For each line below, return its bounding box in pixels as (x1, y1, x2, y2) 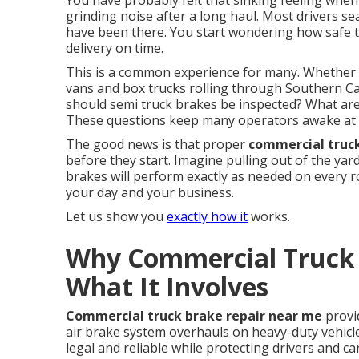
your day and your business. (66, 184, 234, 201)
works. (248, 208, 290, 225)
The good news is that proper (66, 135, 248, 153)
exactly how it (167, 208, 248, 225)
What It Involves (66, 269, 268, 304)
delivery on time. (66, 39, 163, 57)
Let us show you (66, 208, 167, 225)
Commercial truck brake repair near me (66, 307, 322, 325)
